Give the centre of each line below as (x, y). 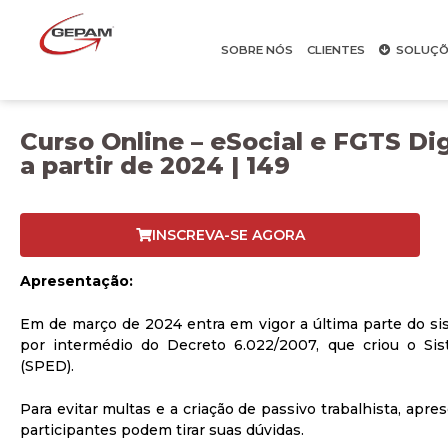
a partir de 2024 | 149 (155, 165)
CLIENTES (335, 50)
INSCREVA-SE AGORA (228, 235)
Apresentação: (76, 281)
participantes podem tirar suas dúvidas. (162, 430)
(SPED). (47, 366)
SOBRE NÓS (256, 50)
